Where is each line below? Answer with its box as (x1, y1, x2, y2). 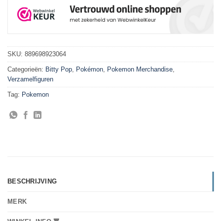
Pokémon (76, 66, 103, 74)
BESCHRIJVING (7, 177, 57, 185)
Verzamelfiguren (7, 75, 53, 83)
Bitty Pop (45, 66, 72, 74)
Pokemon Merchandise (107, 66, 173, 74)
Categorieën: (7, 66, 45, 74)
